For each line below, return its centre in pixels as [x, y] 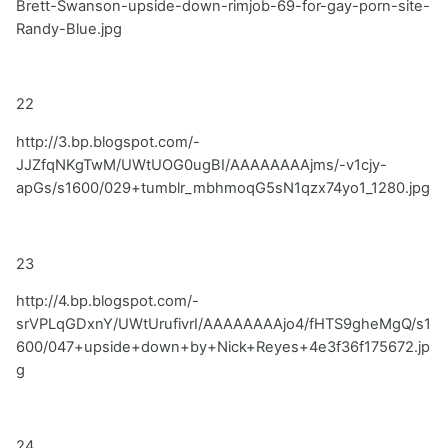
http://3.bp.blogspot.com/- [108, 142]
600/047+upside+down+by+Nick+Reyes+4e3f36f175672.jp [223, 347]
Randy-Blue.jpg [69, 29]
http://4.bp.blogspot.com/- [107, 301]
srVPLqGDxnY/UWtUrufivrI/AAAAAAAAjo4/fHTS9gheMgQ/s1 [223, 324]
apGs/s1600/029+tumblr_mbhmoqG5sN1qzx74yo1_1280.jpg [223, 188]
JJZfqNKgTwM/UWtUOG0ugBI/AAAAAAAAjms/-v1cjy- [201, 165]
